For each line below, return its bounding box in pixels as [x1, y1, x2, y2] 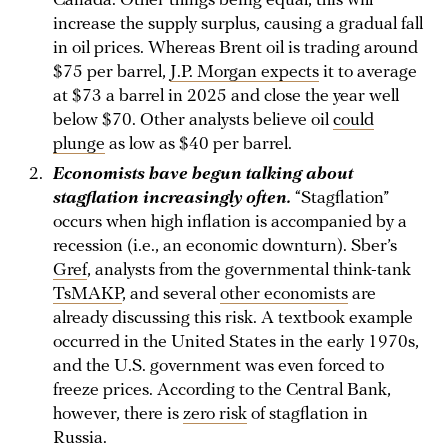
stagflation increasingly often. [53, 189, 295, 209]
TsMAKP [53, 285, 122, 305]
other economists [220, 285, 348, 305]
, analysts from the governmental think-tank [87, 261, 411, 281]
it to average [319, 63, 417, 83]
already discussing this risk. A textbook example [53, 309, 413, 329]
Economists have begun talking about [53, 165, 353, 185]
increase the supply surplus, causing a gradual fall [53, 15, 423, 35]
